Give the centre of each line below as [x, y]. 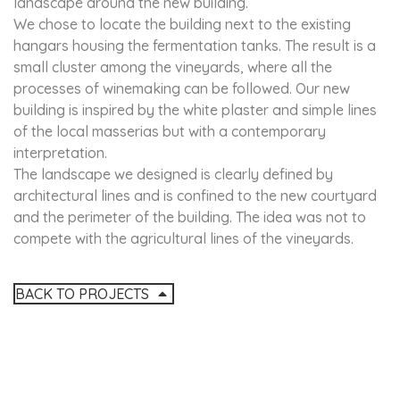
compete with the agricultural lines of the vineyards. [183, 238]
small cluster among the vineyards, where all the [173, 67]
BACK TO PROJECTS [84, 294]
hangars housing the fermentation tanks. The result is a [195, 46]
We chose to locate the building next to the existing [182, 24]
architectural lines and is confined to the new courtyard [195, 196]
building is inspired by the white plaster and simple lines [195, 110]
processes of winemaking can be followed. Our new [182, 88]
